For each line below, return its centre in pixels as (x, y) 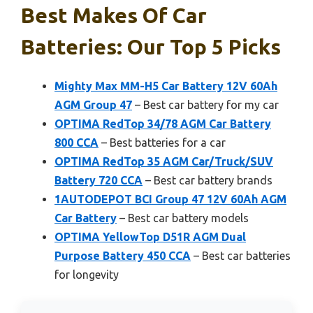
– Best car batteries (241, 255)
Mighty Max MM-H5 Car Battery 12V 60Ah (166, 86)
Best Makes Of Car (114, 15)
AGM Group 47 (93, 104)
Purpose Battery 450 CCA (123, 255)
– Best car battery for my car (205, 104)
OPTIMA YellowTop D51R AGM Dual (150, 236)
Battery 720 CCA (99, 180)
